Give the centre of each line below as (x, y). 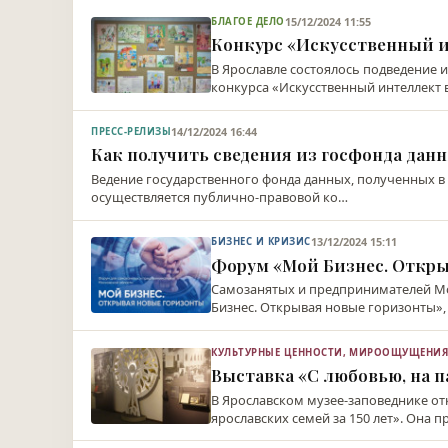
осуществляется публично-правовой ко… (220, 197)
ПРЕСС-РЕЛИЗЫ (131, 132)
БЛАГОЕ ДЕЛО (248, 21)
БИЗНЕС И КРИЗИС (261, 242)
